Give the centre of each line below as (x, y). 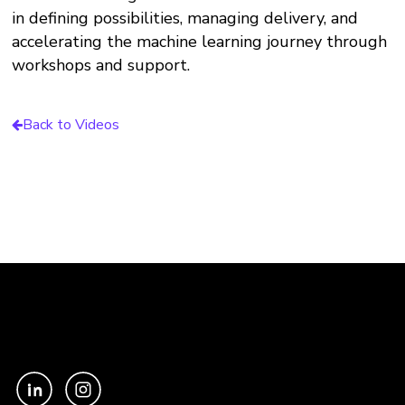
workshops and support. (101, 65)
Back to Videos (71, 125)
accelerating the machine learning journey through (200, 42)
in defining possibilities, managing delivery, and (185, 18)
